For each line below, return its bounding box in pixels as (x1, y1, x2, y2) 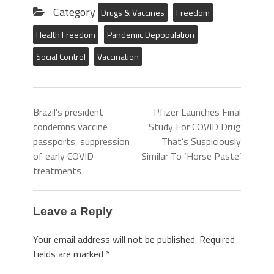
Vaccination (97, 50, 139, 64)
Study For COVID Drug (149, 119, 241, 135)
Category (51, 4, 98, 21)
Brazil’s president (33, 105, 103, 120)
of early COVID (33, 149, 94, 164)
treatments (33, 163, 81, 179)
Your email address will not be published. (33, 231, 197, 246)
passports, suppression (33, 134, 130, 149)
